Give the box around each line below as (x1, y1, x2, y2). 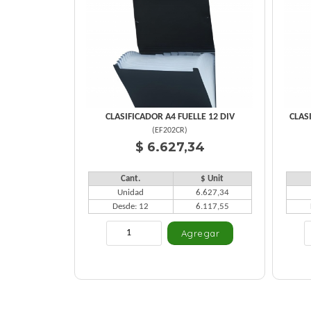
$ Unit (201, 174, 224, 184)
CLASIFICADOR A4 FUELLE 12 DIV (105, 112, 235, 123)
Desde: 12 (112, 202, 149, 212)
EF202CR (155, 126, 185, 135)
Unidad (117, 188, 144, 198)
